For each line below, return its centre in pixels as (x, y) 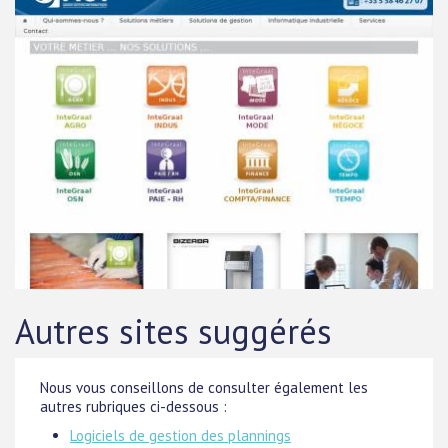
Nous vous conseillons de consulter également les (204, 387)
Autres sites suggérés (173, 331)
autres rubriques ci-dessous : (133, 406)
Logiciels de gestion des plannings (180, 435)
